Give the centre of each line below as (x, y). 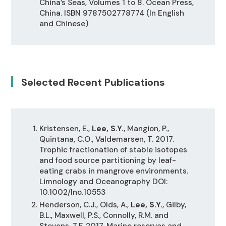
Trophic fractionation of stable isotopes (113, 150)
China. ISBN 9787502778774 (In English (111, 13)
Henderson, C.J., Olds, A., (85, 205)
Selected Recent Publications (93, 82)
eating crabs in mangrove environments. (114, 171)
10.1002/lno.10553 (72, 192)
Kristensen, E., (65, 129)
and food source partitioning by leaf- (107, 161)
